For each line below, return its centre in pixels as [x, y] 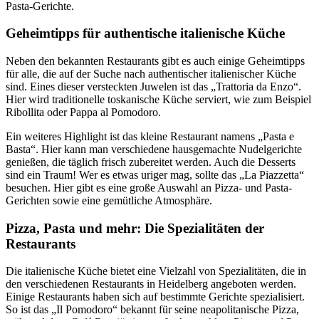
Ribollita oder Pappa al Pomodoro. [83, 113]
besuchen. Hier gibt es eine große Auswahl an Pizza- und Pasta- [149, 188]
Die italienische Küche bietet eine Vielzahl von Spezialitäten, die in [156, 271]
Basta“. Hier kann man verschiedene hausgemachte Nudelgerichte [154, 150]
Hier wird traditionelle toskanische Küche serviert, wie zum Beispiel [158, 100]
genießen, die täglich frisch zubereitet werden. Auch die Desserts [151, 162]
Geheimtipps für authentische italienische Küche [145, 33]
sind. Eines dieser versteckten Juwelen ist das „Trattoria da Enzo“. [153, 87]
